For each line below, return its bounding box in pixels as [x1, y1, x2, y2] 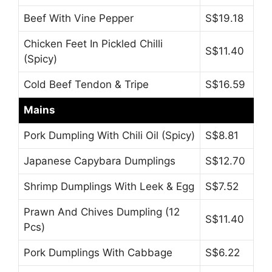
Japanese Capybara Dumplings [24, 155, 175, 168]
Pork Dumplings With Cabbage [24, 246, 172, 259]
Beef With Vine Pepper [24, 12, 134, 25]
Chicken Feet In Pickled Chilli [24, 38, 163, 50]
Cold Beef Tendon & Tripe [24, 78, 149, 91]
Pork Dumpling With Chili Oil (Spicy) [24, 129, 195, 142]
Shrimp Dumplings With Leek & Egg [24, 180, 194, 193]
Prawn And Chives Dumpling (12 [24, 206, 180, 219]
